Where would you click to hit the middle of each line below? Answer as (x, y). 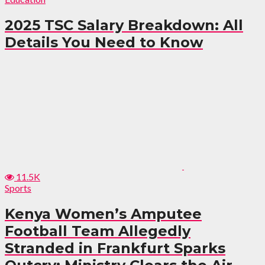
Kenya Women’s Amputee (103, 214)
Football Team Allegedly (98, 231)
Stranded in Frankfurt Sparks (115, 248)
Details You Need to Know (104, 42)
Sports (18, 188)
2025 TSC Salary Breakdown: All (124, 25)
